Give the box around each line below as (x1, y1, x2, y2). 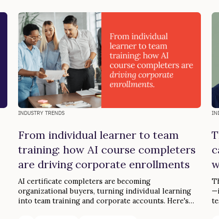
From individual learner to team (18, 128, 179, 142)
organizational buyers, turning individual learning (18, 186, 191, 196)
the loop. (18, 206, 48, 216)
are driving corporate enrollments (18, 157, 190, 172)
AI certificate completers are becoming (18, 176, 151, 186)
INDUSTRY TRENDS (18, 109, 65, 117)
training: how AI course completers (18, 143, 196, 157)
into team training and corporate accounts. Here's (18, 196, 189, 206)
